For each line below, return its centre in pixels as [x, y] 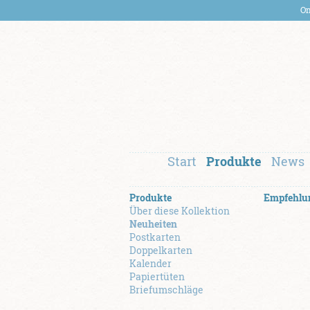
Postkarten [155, 237]
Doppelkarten [161, 250]
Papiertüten [157, 276]
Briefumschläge [166, 290]
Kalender [151, 263]
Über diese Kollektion [180, 211]
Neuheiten [153, 224]
